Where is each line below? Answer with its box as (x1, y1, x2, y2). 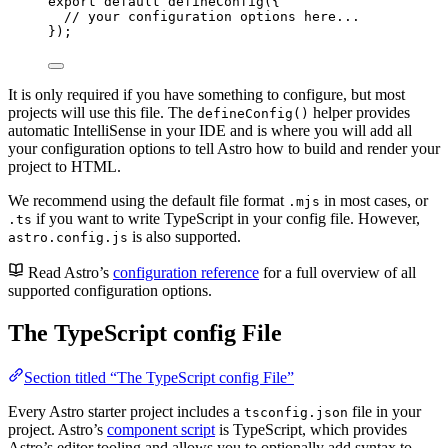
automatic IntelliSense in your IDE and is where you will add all (8, 122, 412, 140)
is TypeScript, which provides (215, 421, 407, 439)
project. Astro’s (8, 421, 107, 439)
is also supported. (128, 228, 241, 246)
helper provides (309, 104, 410, 122)
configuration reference (113, 264, 259, 282)
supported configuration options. (8, 282, 212, 300)
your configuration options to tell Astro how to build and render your (8, 140, 440, 158)
